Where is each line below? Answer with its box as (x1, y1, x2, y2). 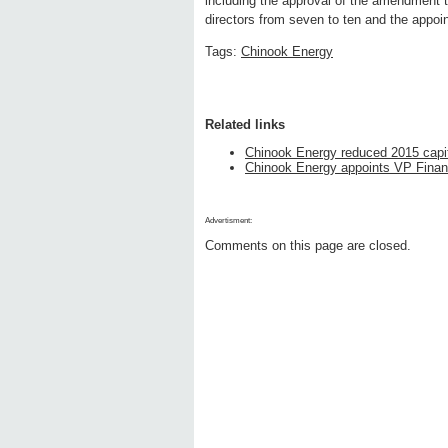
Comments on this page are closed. (205, 238, 411, 254)
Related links (205, 117, 285, 133)
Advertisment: (205, 216, 252, 226)
